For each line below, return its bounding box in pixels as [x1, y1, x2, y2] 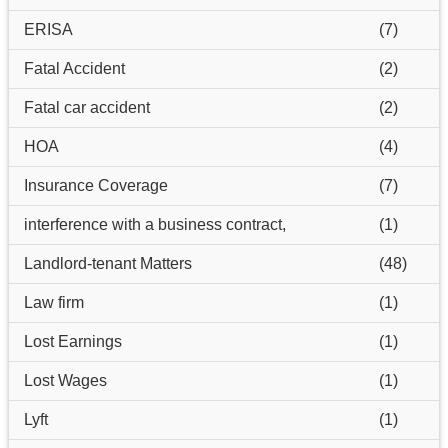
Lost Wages [23, 371, 107, 389]
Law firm [23, 293, 84, 311]
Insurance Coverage [23, 176, 168, 194]
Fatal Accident [23, 59, 125, 77]
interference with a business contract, [23, 215, 286, 233]
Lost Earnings [23, 332, 122, 350]
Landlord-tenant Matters [23, 254, 192, 272]
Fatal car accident [23, 98, 150, 116]
